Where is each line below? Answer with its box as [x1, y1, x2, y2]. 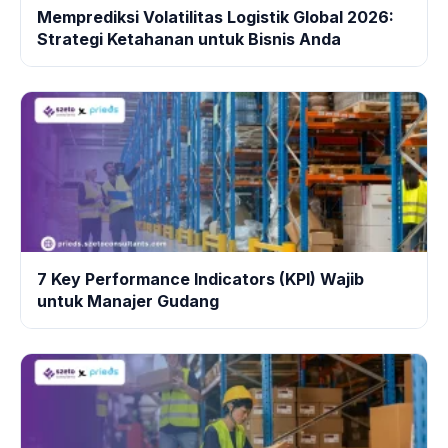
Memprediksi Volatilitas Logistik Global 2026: [37, 6, 394, 27]
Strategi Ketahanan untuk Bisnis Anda [37, 28, 341, 49]
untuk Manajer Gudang [37, 290, 219, 311]
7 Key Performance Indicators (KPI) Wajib [37, 268, 364, 289]
